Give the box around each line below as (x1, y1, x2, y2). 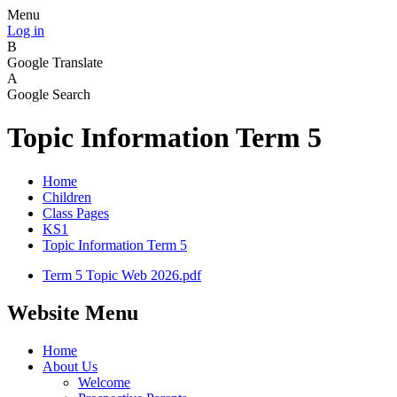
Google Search (7, 87, 90, 102)
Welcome (78, 374, 130, 390)
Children (43, 189, 91, 205)
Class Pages (43, 205, 109, 221)
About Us (43, 358, 97, 374)
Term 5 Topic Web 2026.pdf (43, 267, 201, 283)
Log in (7, 23, 44, 38)
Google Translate (7, 55, 103, 70)
